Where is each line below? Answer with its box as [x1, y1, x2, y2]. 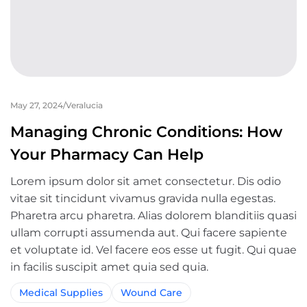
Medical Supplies [19, 286, 103, 299]
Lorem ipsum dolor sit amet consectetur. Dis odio [10, 175, 281, 188]
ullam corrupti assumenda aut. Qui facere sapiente [10, 226, 287, 240]
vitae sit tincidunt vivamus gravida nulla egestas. [10, 192, 275, 206]
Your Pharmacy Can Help [10, 145, 204, 164]
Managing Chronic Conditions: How [10, 123, 282, 142]
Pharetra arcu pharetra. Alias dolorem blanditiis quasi [10, 209, 297, 223]
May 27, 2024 [10, 100, 63, 111]
